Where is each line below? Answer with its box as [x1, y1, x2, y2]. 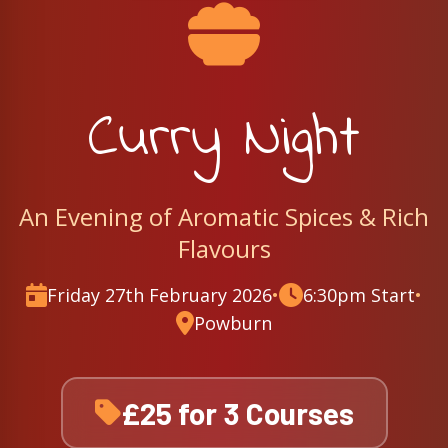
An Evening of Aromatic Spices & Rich [19, 200, 429, 233]
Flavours [177, 232, 271, 265]
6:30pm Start [303, 283, 415, 307]
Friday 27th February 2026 [47, 283, 272, 307]
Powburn [194, 311, 272, 335]
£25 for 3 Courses [120, 395, 354, 431]
